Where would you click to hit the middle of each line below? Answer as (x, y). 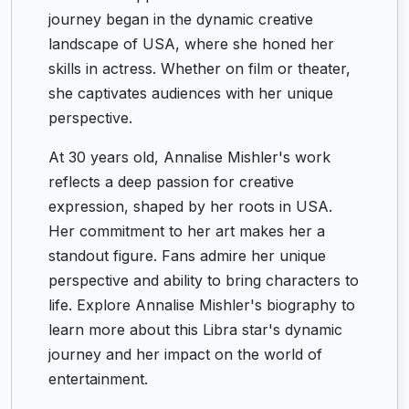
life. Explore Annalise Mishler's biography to (202, 305)
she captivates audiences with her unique (191, 93)
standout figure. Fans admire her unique (187, 256)
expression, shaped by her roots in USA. (190, 206)
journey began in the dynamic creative (181, 19)
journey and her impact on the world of (185, 354)
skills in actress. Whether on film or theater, (199, 68)
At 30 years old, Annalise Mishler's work (189, 157)
